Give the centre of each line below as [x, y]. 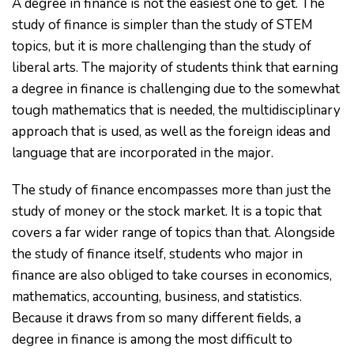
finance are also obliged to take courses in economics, [172, 275]
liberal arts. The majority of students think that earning [175, 68]
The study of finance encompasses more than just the [171, 190]
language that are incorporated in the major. [143, 153]
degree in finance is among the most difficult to [152, 339]
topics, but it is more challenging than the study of [162, 46]
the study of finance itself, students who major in [157, 254]
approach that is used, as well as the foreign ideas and [171, 132]
